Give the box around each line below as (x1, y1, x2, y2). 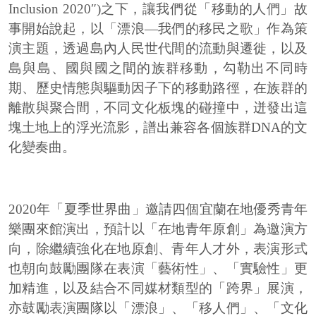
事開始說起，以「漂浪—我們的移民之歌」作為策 (8, 21, 308, 37)
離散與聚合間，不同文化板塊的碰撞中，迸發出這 (8, 100, 308, 116)
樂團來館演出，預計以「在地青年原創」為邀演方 (8, 221, 308, 237)
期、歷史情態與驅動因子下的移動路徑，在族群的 (8, 80, 308, 96)
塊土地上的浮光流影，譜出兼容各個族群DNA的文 (8, 120, 308, 135)
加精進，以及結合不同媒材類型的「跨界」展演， (8, 281, 308, 296)
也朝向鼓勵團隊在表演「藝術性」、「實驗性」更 (8, 261, 308, 276)
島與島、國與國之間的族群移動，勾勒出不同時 (8, 61, 308, 76)
